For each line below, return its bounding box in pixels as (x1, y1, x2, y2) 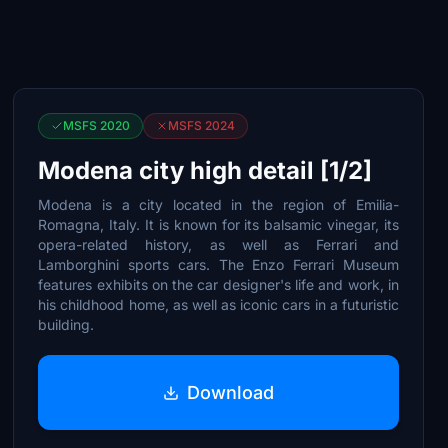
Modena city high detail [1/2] (38, 156, 373, 185)
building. (38, 316, 95, 333)
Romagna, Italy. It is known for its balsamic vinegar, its (38, 216, 399, 233)
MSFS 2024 (168, 118, 236, 133)
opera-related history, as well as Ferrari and (38, 236, 399, 253)
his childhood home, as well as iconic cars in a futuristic (38, 296, 399, 313)
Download (187, 381, 275, 403)
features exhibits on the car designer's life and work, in (38, 276, 399, 293)
